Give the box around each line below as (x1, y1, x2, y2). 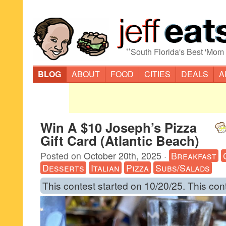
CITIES (144, 68, 171, 80)
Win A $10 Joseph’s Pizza (40, 118, 197, 137)
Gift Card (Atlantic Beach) (40, 131, 199, 150)
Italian (91, 161, 120, 174)
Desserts (42, 161, 84, 174)
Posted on (40, 149, 84, 162)
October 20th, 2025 (84, 149, 161, 162)
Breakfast (171, 149, 216, 162)
